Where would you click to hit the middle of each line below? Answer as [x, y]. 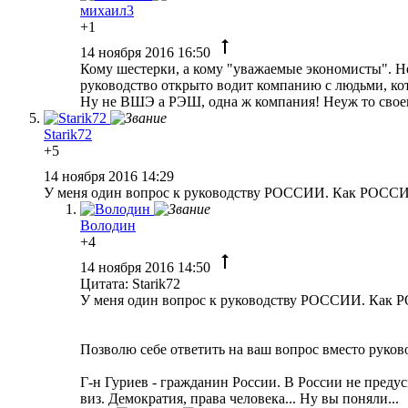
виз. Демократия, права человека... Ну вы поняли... [240, 398]
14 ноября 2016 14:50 [147, 267]
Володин [108, 225]
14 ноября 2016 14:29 [111, 176]
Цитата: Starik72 [130, 283]
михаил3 [107, 10]
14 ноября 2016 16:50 [147, 52]
